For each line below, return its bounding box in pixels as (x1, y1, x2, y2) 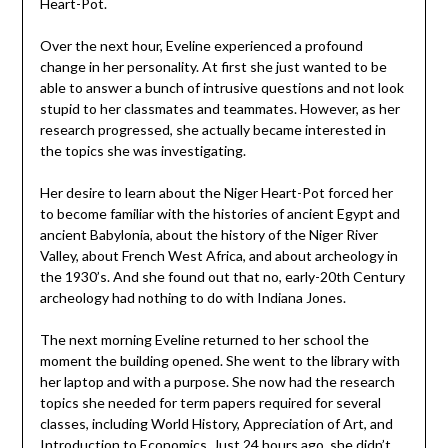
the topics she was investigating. (39, 141, 246, 159)
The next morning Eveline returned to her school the (39, 330, 369, 348)
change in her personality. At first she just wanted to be (39, 57, 387, 75)
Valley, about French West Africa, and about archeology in (39, 246, 398, 264)
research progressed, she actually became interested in (39, 120, 386, 138)
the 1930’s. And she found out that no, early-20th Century (39, 267, 405, 285)
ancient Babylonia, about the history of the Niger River (39, 225, 378, 243)
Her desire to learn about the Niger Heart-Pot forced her (39, 183, 393, 201)
